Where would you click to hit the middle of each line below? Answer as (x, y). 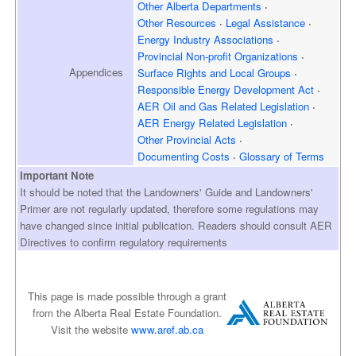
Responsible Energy (184, 89)
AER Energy (167, 122)
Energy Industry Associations (206, 39)
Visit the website (91, 329)
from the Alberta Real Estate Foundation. (128, 312)
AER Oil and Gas (178, 106)
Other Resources (177, 22)
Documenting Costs (184, 156)
